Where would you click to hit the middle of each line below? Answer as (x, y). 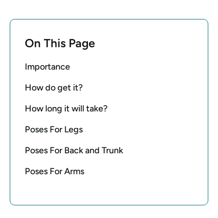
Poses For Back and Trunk (74, 150)
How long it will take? (66, 109)
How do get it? (54, 88)
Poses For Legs (54, 129)
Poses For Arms (54, 171)
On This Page (60, 43)
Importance (47, 67)
